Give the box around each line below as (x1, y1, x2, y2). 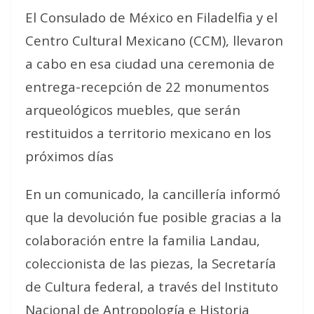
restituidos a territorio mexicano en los (25, 124, 271, 142)
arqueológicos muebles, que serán (25, 101, 240, 118)
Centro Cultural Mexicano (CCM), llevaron (25, 32, 283, 49)
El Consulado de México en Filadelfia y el (25, 8, 278, 26)
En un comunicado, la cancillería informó (25, 185, 280, 203)
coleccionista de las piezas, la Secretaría (25, 254, 276, 272)
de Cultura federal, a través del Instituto (25, 278, 278, 295)
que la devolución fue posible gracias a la (25, 208, 282, 226)
